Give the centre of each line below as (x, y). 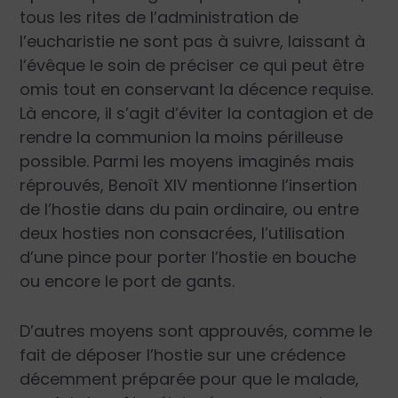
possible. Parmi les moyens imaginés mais (187, 162)
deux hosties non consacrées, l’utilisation (183, 234)
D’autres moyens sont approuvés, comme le (196, 331)
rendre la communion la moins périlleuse (182, 138)
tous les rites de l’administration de (159, 18)
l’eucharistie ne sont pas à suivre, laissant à (193, 42)
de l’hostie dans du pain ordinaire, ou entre (190, 210)
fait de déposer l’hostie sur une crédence (183, 355)
